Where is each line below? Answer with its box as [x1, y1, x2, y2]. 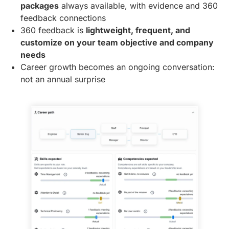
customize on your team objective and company [20, 37, 214, 48]
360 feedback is [20, 25, 86, 36]
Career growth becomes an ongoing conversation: [20, 62, 215, 73]
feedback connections [20, 13, 106, 24]
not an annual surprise [20, 74, 105, 85]
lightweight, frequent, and [86, 25, 190, 36]
